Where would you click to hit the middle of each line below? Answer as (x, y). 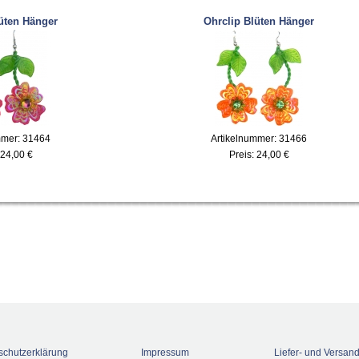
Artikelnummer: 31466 (259, 138)
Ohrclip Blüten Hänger (259, 21)
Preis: (242, 154)
